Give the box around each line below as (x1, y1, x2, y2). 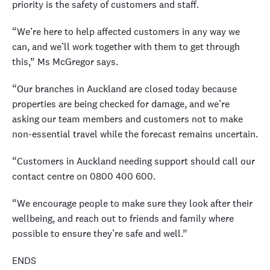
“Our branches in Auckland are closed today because (12, 83, 237, 95)
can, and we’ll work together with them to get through (12, 40, 240, 53)
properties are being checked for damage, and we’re (12, 98, 230, 110)
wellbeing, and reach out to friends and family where (12, 212, 234, 225)
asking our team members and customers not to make (12, 113, 243, 125)
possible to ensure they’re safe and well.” (12, 227, 187, 240)
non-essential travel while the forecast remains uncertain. (12, 128, 258, 140)
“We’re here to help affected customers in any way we (12, 25, 240, 38)
